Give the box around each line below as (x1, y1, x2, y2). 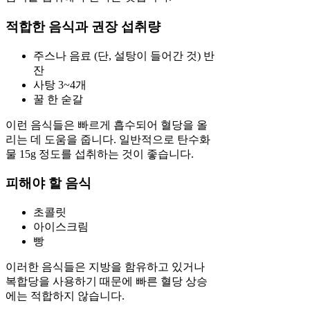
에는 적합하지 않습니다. (6, 289, 125, 302)
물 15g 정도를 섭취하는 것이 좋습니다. (6, 147, 194, 160)
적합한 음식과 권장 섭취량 (6, 19, 161, 34)
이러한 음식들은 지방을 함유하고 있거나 (6, 260, 205, 273)
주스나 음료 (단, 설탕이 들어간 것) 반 (33, 49, 215, 62)
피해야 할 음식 (6, 176, 91, 191)
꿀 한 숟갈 (33, 93, 83, 105)
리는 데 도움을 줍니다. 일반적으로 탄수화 (6, 133, 210, 145)
